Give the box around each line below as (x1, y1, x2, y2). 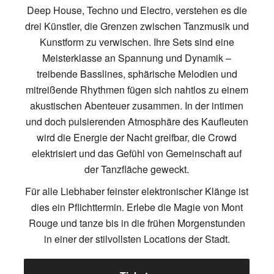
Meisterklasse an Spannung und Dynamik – (42, 50, 232, 65)
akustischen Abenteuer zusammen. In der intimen (30, 98, 244, 113)
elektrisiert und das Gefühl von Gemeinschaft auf (32, 146, 242, 160)
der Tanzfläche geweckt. (84, 161, 190, 176)
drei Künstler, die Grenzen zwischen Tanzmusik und (24, 18, 249, 33)
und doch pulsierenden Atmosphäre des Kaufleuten (25, 114, 248, 128)
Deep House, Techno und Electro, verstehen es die (26, 2, 247, 17)
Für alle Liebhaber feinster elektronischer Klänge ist (25, 183, 249, 198)
